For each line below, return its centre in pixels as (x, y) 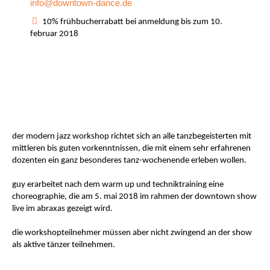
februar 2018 (55, 34)
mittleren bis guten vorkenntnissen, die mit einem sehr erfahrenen (132, 149)
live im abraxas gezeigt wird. (63, 209)
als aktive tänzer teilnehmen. (64, 245)
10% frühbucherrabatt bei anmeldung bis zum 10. (133, 22)
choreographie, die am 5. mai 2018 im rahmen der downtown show (135, 197)
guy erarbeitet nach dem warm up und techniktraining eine (118, 185)
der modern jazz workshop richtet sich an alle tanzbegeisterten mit (132, 137)
